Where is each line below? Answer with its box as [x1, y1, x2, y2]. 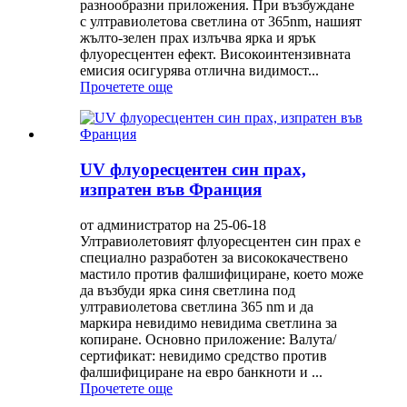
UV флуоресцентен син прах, [80, 159, 306, 179]
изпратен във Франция [80, 179, 262, 199]
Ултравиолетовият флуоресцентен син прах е [80, 233, 361, 249]
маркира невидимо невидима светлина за [80, 314, 337, 331]
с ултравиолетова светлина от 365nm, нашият [80, 14, 362, 30]
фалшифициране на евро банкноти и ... [80, 363, 323, 380]
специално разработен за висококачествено [80, 249, 348, 265]
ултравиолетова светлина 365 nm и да [80, 298, 313, 314]
